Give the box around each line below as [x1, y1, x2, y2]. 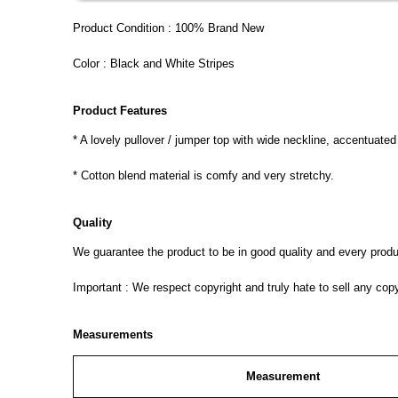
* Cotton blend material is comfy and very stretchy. [73, 169, 334, 182]
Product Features [73, 104, 167, 117]
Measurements [73, 328, 153, 341]
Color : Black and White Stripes [73, 57, 235, 70]
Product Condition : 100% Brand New [73, 21, 264, 35]
